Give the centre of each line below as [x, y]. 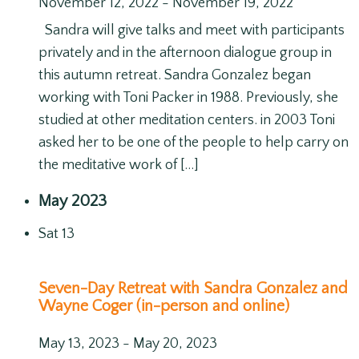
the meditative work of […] [119, 165]
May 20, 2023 [175, 344]
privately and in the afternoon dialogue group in [185, 53]
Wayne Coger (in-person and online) [164, 306]
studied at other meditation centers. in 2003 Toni [187, 121]
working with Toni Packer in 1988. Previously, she [188, 98]
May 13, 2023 [79, 344]
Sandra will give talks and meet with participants [192, 31]
